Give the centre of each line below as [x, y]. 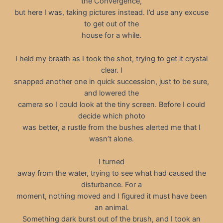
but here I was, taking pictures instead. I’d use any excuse [111, 13]
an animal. [111, 207]
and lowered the [111, 93]
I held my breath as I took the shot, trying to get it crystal [111, 58]
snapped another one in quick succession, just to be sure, [111, 81]
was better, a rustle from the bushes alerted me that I [111, 127]
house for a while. [111, 36]
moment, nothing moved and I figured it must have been [111, 196]
